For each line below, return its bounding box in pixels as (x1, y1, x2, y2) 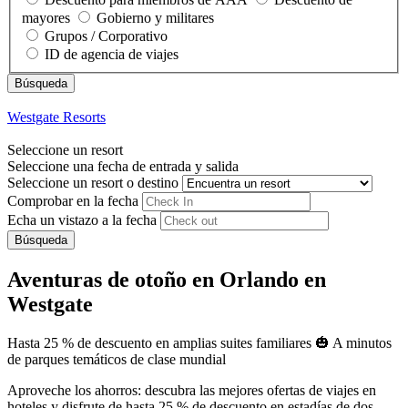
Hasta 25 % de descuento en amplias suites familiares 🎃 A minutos (7, 334, 392, 351)
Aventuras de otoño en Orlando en (7, 267, 326, 291)
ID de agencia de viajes (45, 46, 178, 62)
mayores (22, 9, 70, 25)
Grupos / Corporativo (45, 27, 168, 44)
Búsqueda (15, 232, 67, 247)
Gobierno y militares (97, 9, 214, 25)
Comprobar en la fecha (7, 192, 138, 209)
